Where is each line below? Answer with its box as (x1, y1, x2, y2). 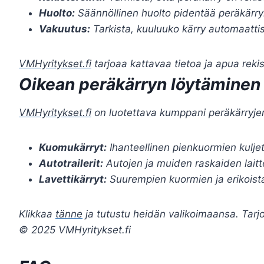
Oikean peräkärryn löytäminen (19, 74, 260, 94)
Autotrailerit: (39, 157, 103, 169)
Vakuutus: (39, 23, 90, 35)
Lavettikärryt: (39, 173, 107, 185)
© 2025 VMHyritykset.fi (19, 224, 131, 236)
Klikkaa (19, 208, 55, 220)
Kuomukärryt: (39, 141, 107, 153)
